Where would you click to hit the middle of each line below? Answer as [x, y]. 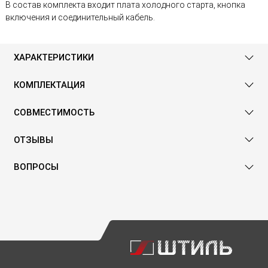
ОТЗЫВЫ [33, 140]
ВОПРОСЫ [36, 167]
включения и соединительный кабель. [80, 18]
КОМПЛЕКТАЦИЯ [49, 85]
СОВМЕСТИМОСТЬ [54, 112]
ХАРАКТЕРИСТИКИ [54, 58]
